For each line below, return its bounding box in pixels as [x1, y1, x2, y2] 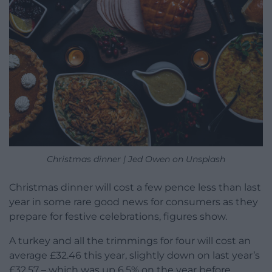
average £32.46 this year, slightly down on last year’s [9, 250, 260, 262]
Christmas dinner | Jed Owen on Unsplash [47, 154, 225, 165]
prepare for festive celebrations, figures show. [9, 211, 227, 223]
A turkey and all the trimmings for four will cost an [9, 235, 251, 247]
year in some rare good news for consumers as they [9, 196, 258, 208]
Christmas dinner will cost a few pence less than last [9, 182, 261, 194]
